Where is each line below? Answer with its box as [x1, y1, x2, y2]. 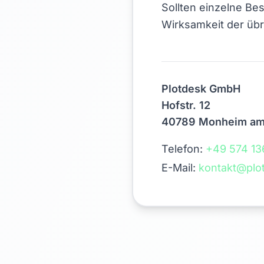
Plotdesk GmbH [161, 82, 240, 95]
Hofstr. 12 [161, 99, 210, 111]
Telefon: [161, 143, 206, 155]
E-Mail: [161, 161, 199, 174]
